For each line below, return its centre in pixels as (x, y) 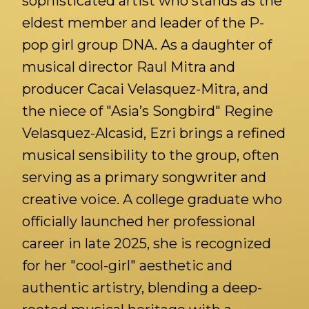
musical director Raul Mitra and (129, 67)
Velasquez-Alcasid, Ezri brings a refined (154, 133)
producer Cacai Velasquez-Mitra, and (145, 89)
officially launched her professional (139, 221)
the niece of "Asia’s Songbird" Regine (148, 111)
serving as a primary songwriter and (144, 177)
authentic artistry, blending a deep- (142, 288)
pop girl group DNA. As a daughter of (147, 45)
